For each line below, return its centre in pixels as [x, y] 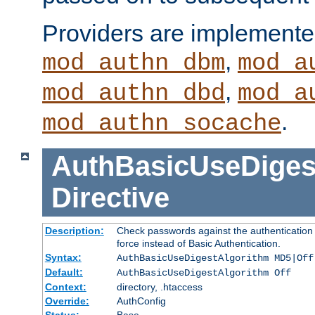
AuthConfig [141, 301]
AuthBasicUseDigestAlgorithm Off [204, 273]
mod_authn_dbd [134, 93]
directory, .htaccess [159, 287]
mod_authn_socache [162, 123]
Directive [110, 198]
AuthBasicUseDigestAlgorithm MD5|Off [215, 258]
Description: [74, 231]
